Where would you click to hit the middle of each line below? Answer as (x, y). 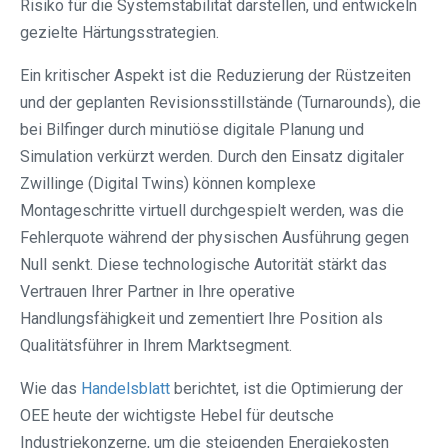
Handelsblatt (125, 389)
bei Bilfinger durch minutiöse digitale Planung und (192, 130)
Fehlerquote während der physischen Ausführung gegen (214, 238)
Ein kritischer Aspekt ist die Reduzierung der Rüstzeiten (215, 76)
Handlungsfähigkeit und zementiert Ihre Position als (201, 319)
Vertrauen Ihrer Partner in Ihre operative (157, 292)
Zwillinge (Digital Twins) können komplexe (168, 184)
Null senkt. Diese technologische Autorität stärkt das (203, 265)
